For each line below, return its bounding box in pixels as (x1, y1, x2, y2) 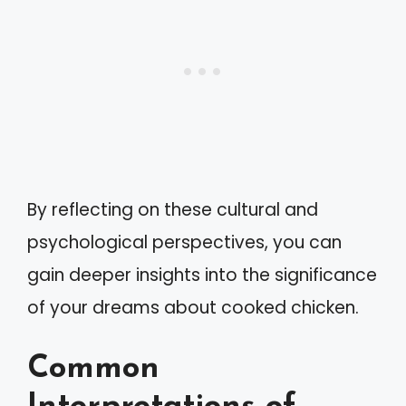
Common (27, 353, 159, 385)
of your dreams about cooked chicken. (27, 295, 359, 320)
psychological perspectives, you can (27, 230, 342, 255)
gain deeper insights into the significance (27, 263, 377, 287)
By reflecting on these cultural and (27, 198, 318, 222)
